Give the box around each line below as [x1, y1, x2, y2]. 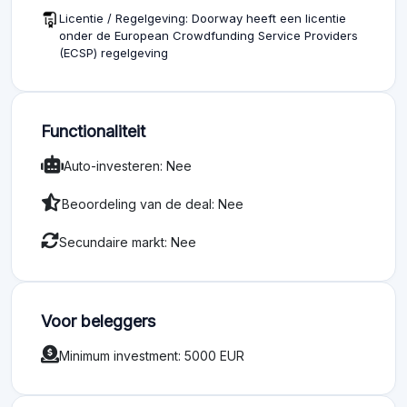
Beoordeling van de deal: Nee [62, 195, 243, 212]
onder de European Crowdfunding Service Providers [59, 28, 358, 44]
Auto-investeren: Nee [64, 157, 192, 174]
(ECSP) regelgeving [59, 45, 168, 61]
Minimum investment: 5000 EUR [59, 347, 244, 363]
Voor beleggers [41, 312, 155, 332]
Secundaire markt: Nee [59, 233, 196, 250]
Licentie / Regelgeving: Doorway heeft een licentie [59, 11, 346, 26]
